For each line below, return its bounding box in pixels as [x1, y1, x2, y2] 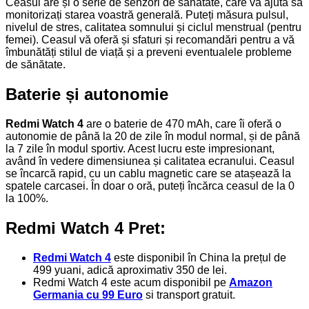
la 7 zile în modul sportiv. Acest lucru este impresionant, [6, 143, 275, 155]
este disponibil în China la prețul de [111, 252, 286, 264]
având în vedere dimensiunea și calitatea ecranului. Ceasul [6, 155, 295, 168]
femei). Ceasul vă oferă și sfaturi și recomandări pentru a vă [6, 34, 295, 46]
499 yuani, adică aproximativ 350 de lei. [33, 264, 227, 277]
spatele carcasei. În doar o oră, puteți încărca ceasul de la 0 [6, 180, 295, 192]
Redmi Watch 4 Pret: [6, 219, 166, 238]
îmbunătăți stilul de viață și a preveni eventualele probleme [6, 46, 292, 59]
